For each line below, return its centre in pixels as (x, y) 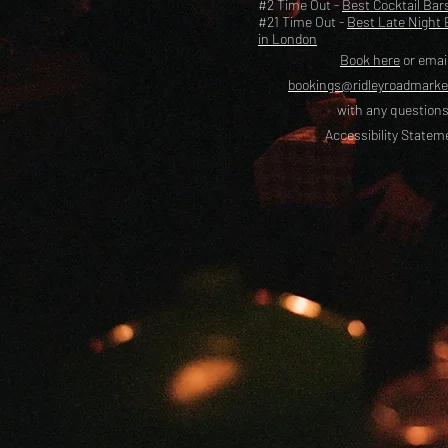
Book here (370, 59)
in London (287, 38)
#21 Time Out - (302, 21)
